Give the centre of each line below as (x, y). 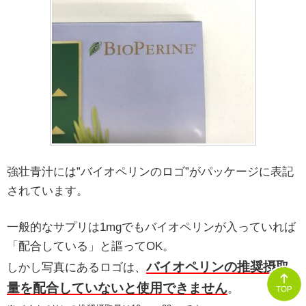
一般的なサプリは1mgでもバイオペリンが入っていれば (151, 227)
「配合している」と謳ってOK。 (91, 247)
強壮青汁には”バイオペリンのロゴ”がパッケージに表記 (150, 171)
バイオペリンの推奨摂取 (218, 267)
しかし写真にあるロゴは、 (76, 268)
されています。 (47, 191)
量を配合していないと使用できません (117, 288)
